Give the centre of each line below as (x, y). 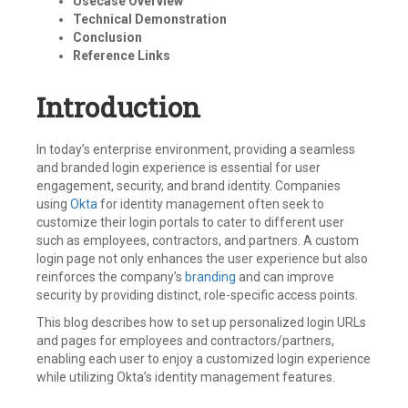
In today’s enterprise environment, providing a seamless (196, 149)
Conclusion (107, 37)
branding (210, 277)
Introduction (118, 107)
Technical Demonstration (150, 19)
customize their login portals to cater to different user (190, 222)
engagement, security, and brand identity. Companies (189, 186)
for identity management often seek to (211, 204)
